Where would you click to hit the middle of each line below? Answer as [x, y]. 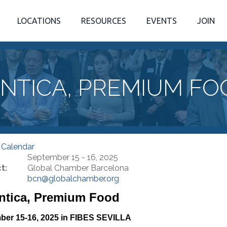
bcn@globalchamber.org [73, 179]
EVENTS [162, 21]
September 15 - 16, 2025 [72, 158]
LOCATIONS [39, 21]
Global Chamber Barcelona [78, 168]
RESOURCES [104, 21]
